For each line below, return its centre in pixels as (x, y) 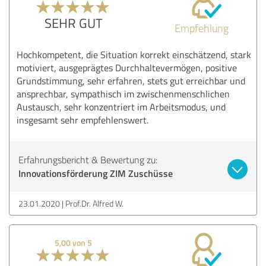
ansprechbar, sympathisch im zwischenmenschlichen (123, 94)
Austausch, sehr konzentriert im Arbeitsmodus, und (121, 107)
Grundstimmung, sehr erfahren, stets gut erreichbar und (131, 80)
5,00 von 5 (74, 242)
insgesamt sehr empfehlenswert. (83, 120)
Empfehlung (201, 28)
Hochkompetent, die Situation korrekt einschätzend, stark (134, 54)
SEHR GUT (73, 23)
